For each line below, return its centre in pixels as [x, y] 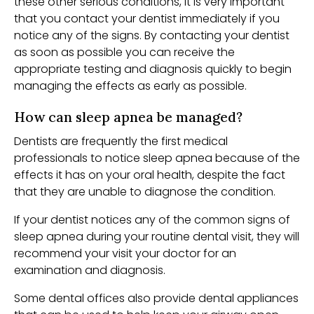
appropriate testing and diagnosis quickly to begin [153, 69]
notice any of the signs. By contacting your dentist [152, 35]
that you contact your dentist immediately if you [147, 18]
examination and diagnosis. [91, 270]
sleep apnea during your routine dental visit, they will [157, 236]
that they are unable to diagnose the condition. [145, 191]
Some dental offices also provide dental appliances [156, 298]
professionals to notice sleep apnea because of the [157, 158]
